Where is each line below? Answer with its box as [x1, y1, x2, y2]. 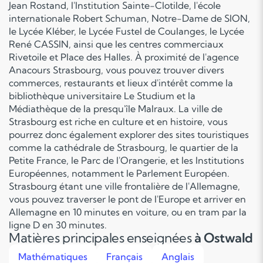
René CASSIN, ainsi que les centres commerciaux [9, 38, 224, 50]
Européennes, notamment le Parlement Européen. [9, 167, 230, 179]
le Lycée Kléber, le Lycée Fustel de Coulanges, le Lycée [9, 25, 244, 37]
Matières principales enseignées [9, 230, 194, 246]
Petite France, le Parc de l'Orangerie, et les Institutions [9, 154, 244, 166]
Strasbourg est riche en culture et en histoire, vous [9, 116, 228, 127]
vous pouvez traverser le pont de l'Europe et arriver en [9, 193, 246, 205]
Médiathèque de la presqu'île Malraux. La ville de [9, 103, 222, 114]
